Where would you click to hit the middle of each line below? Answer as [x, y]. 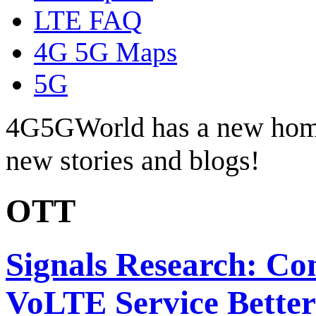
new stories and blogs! [133, 160]
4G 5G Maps [105, 51]
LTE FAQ [88, 20]
